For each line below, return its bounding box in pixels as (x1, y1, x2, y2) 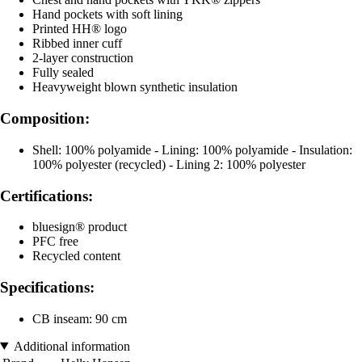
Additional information (13, 339, 130, 353)
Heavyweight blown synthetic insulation (32, 80, 238, 95)
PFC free (32, 234, 78, 249)
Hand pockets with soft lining (32, 7, 183, 22)
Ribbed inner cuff (32, 36, 122, 51)
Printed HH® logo (32, 22, 127, 36)
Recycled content (32, 249, 120, 263)
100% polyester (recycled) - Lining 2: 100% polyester (32, 157, 305, 171)
